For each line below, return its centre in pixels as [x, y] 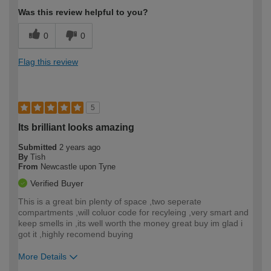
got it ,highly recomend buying [76, 234]
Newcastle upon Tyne [78, 166]
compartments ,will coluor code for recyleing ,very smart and [133, 212]
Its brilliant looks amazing [76, 127]
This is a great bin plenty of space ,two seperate [110, 201]
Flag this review [48, 61]
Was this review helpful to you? [83, 12]
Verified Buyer [57, 183]
